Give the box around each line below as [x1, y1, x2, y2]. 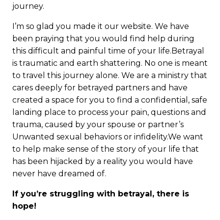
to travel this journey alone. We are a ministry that [12, 70, 207, 80]
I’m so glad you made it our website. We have [12, 21, 189, 31]
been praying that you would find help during [12, 33, 194, 43]
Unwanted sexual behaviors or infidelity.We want [12, 132, 203, 141]
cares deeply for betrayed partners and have [12, 82, 188, 92]
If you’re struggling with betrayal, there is [12, 189, 189, 198]
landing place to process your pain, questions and [12, 107, 206, 117]
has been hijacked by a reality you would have [12, 156, 193, 166]
